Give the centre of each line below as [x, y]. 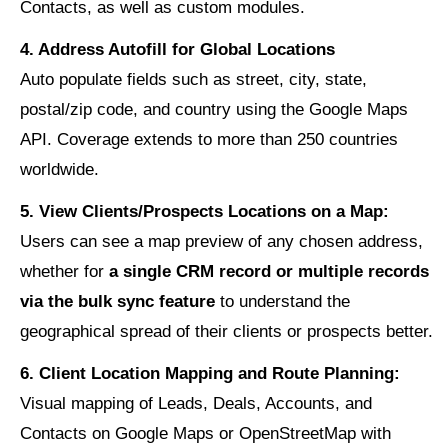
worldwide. [59, 170]
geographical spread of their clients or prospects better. [226, 332]
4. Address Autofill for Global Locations [177, 50]
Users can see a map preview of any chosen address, [221, 242]
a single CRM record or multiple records [269, 272]
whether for [64, 272]
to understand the [282, 302]
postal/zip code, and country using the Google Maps [214, 110]
